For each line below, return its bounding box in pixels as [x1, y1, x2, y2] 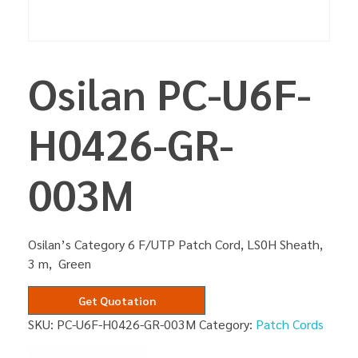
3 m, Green [28, 255, 91, 272]
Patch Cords [256, 316, 324, 333]
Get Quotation [78, 293, 156, 308]
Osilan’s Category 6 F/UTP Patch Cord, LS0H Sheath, [28, 236, 326, 253]
